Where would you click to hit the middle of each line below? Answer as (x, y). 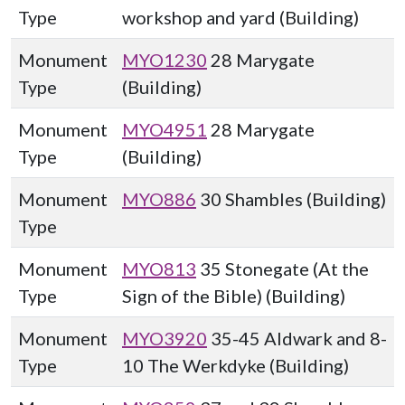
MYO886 (159, 199)
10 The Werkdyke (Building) (235, 365)
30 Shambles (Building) (291, 199)
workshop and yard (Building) (240, 17)
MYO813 (159, 268)
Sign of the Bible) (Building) (234, 296)
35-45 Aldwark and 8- (297, 338)
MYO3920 (165, 338)
